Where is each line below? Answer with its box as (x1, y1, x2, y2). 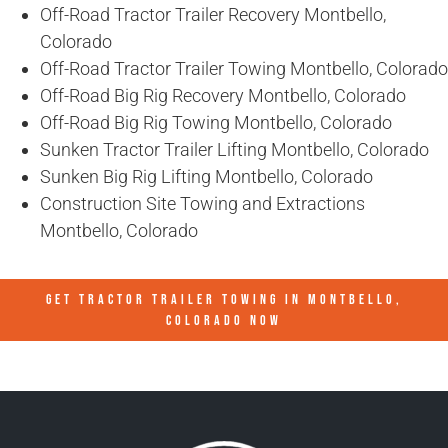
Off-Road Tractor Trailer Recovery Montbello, (40, 4, 386, 26)
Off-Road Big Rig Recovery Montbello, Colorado (40, 85, 406, 107)
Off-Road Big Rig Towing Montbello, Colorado (40, 112, 392, 134)
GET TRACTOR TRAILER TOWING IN (45, 291, 308, 309)
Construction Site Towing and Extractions (40, 193, 365, 215)
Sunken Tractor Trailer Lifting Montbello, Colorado (40, 139, 429, 161)
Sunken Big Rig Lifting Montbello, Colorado (40, 166, 373, 188)
